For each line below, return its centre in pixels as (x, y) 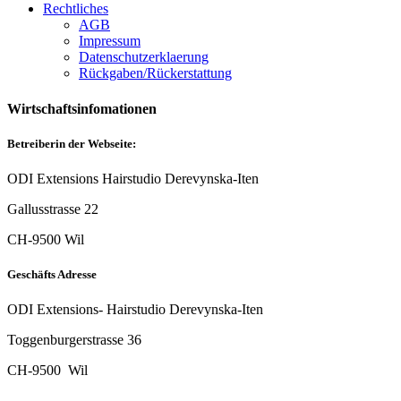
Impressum (110, 41)
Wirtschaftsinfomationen (82, 108)
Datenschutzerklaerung (144, 57)
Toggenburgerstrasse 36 (74, 340)
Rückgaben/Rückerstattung (155, 73)
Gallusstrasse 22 (53, 209)
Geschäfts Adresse (52, 275)
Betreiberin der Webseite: (72, 143)
